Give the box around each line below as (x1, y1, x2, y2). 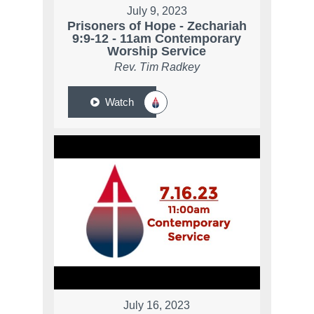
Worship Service (107, 44, 207, 59)
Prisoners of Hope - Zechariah (67, 19, 247, 34)
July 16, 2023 (123, 299, 191, 312)
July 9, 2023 (126, 5, 187, 18)
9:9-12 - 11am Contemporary (72, 32, 242, 46)
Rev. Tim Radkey (114, 61, 200, 74)
